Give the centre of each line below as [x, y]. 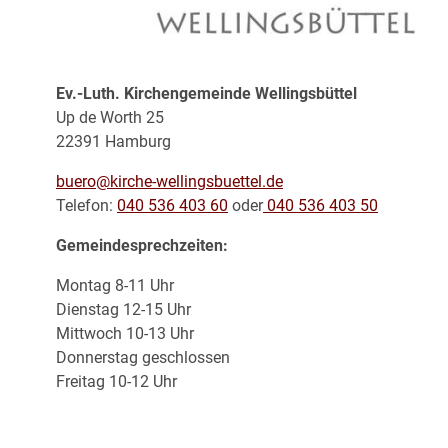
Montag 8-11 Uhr [115, 285]
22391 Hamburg [113, 141]
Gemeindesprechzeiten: [142, 245]
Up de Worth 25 [110, 117]
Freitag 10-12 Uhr [116, 381]
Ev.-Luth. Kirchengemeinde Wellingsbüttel [206, 93]
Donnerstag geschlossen [143, 357]
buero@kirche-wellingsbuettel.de [169, 181]
